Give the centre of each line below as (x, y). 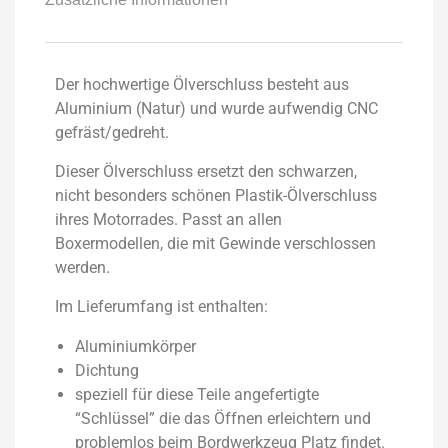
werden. (82, 268)
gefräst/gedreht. (112, 133)
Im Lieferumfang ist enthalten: (161, 307)
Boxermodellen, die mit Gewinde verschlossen (215, 244)
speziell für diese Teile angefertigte (197, 395)
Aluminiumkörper (135, 347)
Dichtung (107, 371)
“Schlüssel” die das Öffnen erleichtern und (223, 419)
